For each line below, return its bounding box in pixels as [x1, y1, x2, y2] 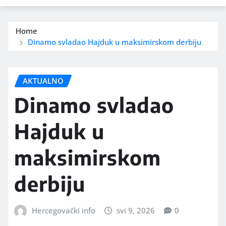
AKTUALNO [23, 75, 64, 86]
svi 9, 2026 [117, 205, 155, 216]
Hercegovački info [31, 205, 95, 216]
